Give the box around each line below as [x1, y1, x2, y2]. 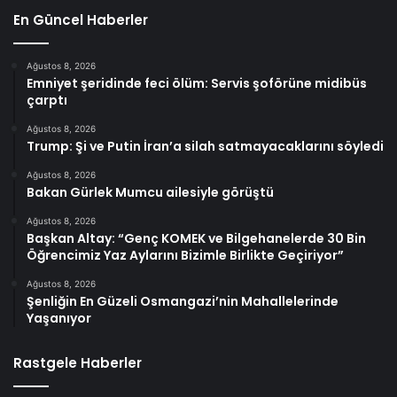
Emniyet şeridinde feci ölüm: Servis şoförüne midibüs [27, 74, 367, 92]
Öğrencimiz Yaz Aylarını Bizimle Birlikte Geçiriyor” [27, 245, 344, 264]
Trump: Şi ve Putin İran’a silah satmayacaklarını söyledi [27, 136, 384, 155]
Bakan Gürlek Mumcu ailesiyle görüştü [27, 183, 274, 201]
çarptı [27, 90, 67, 109]
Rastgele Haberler [13, 353, 142, 372]
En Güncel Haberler [13, 10, 148, 29]
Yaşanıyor [27, 308, 91, 327]
